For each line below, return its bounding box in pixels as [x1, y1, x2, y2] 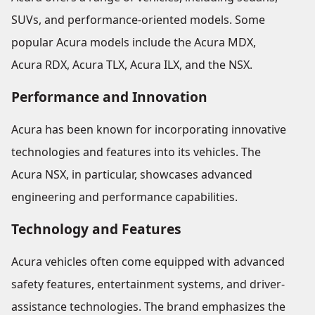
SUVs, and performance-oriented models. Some [11, 12, 265, 28]
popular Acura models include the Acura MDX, [11, 34, 256, 51]
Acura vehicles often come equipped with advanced [11, 254, 285, 270]
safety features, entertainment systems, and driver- [11, 276, 285, 292]
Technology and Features [11, 219, 181, 239]
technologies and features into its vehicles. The [11, 144, 261, 160]
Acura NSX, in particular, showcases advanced [11, 167, 252, 183]
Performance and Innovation [11, 87, 207, 107]
